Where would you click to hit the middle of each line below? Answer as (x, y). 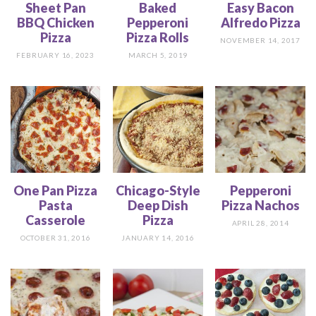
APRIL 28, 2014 (260, 223)
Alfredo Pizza (260, 23)
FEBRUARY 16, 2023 (56, 55)
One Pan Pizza (56, 190)
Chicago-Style (158, 190)
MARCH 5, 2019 (158, 55)
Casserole (56, 220)
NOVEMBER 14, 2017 (261, 41)
